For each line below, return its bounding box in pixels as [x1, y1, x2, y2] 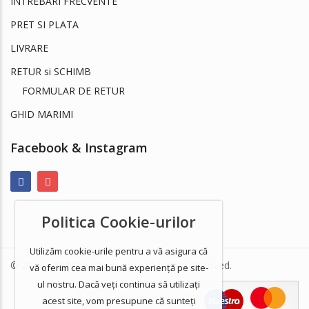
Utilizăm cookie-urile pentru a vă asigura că [30, 245, 208, 257]
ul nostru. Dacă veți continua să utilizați [37, 278, 201, 290]
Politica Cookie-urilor [41, 210, 197, 232]
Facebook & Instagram [10, 139, 148, 156]
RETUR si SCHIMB [10, 64, 91, 78]
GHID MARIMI [10, 107, 73, 121]
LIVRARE [10, 41, 48, 54]
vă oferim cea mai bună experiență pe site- [29, 261, 208, 274]
